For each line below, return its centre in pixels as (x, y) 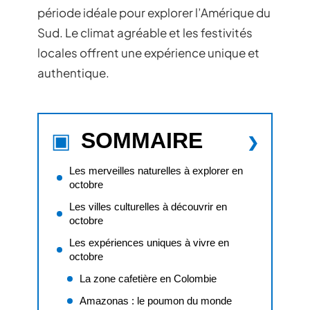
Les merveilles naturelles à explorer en (156, 170)
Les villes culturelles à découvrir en (148, 206)
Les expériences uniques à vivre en (149, 242)
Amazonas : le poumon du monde (156, 300)
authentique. (73, 73)
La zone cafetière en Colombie (148, 278)
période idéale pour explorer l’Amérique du (154, 12)
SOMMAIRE (142, 140)
